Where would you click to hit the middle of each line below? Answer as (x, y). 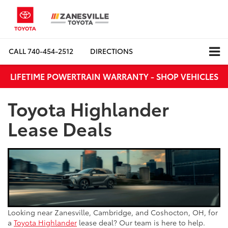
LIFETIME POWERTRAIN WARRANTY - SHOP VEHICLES (114, 76)
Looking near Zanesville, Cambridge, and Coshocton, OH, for (113, 212)
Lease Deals (60, 128)
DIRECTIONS (111, 51)
